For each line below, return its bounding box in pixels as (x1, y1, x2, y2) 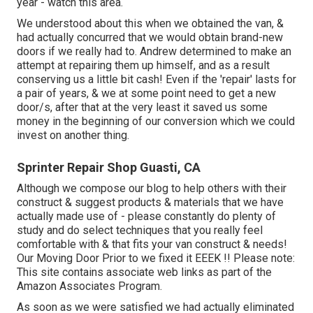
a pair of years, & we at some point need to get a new (17, 87, 276, 101)
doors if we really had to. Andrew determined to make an (17, 45, 291, 59)
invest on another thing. (17, 129, 129, 143)
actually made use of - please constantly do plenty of (17, 210, 276, 224)
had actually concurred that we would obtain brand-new (17, 31, 283, 45)
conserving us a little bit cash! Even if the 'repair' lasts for (17, 73, 296, 87)
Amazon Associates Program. (17, 279, 162, 293)
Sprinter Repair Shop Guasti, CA (17, 160, 201, 175)
